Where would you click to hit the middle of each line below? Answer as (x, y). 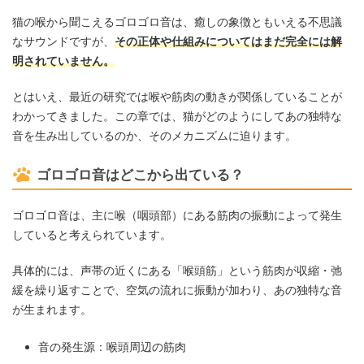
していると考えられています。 (92, 234)
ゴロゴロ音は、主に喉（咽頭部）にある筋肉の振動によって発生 (177, 214)
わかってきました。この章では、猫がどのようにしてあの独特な (177, 115)
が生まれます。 (52, 309)
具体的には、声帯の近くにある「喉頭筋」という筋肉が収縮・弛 (177, 270)
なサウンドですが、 (63, 41)
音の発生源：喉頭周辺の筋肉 (112, 347)
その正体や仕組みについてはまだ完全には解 (228, 41)
